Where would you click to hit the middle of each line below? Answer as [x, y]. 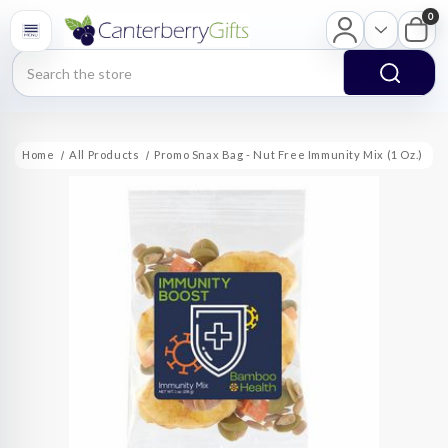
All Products [104, 155]
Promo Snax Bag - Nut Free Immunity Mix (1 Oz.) [288, 155]
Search [36, 60]
